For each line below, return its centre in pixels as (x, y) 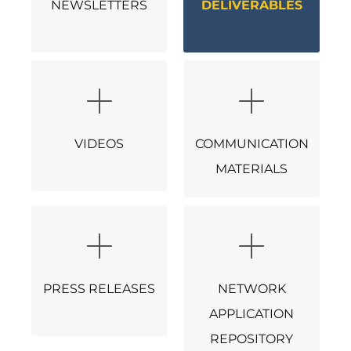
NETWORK (251, 289)
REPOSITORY (251, 339)
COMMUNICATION (251, 144)
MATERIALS (251, 169)
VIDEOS (100, 144)
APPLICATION (251, 314)
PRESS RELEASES (100, 289)
